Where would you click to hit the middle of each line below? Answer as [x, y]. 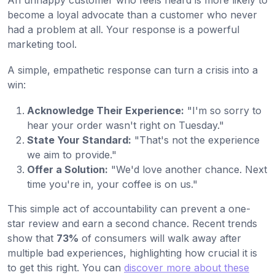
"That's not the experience [196, 140]
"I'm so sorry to [223, 111]
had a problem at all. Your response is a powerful [123, 30]
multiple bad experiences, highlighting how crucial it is [132, 253]
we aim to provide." [72, 155]
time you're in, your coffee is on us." [112, 184]
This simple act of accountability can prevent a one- [129, 209]
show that [32, 238]
